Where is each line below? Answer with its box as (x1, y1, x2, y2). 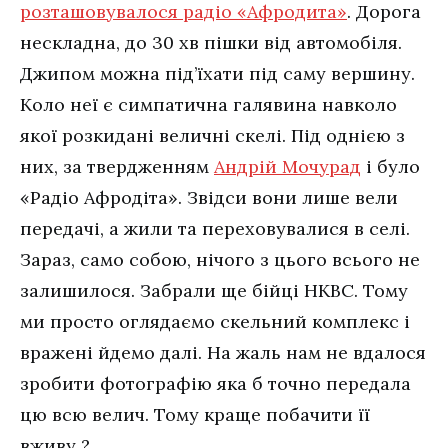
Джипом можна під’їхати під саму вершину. (20, 61, 415, 85)
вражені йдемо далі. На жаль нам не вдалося (20, 340, 426, 364)
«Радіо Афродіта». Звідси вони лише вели (20, 185, 398, 209)
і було (361, 154, 420, 178)
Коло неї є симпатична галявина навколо (20, 92, 397, 116)
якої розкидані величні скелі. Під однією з (20, 123, 405, 147)
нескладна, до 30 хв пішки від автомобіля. (20, 30, 402, 54)
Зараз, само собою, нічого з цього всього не (20, 247, 420, 271)
